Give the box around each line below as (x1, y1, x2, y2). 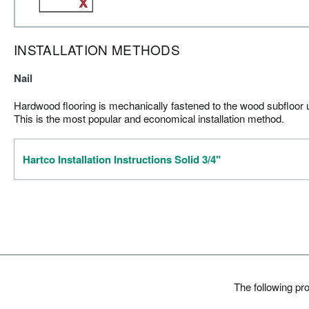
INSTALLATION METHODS (14, 40, 180, 59)
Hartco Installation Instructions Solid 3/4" (23, 151, 221, 167)
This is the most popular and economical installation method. (14, 110, 284, 126)
